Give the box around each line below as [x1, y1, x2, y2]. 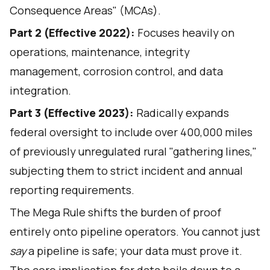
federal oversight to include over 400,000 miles [10, 125, 253, 139]
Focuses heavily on [135, 25, 234, 40]
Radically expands [136, 105, 229, 120]
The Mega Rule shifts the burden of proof [10, 205, 221, 219]
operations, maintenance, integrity [10, 45, 190, 59]
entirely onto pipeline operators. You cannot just [10, 224, 260, 239]
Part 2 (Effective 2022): [10, 25, 135, 40]
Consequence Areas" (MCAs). [10, 3, 161, 17]
